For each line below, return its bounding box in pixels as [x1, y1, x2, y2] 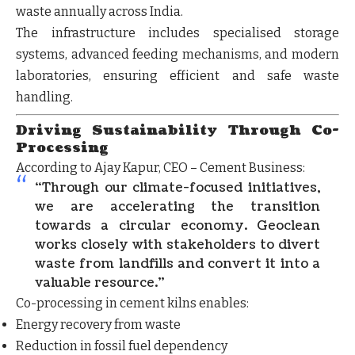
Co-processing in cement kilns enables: [16, 295, 249, 311]
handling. [16, 89, 73, 105]
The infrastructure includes [16, 25, 213, 40]
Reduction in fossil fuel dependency [16, 338, 227, 353]
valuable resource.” [35, 273, 165, 292]
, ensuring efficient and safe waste [89, 67, 339, 83]
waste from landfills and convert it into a [35, 254, 320, 273]
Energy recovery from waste [16, 316, 181, 332]
